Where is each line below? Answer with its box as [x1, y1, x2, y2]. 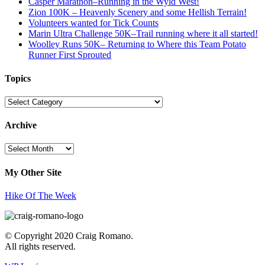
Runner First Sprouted [28, 50, 111, 60]
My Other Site [5, 167, 62, 177]
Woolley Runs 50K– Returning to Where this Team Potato [28, 39, 246, 50]
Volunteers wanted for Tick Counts [28, 18, 159, 28]
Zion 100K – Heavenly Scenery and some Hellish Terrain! [28, 7, 247, 18]
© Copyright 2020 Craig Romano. [5, 230, 133, 241]
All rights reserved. [5, 241, 76, 251]
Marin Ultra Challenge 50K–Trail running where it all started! [28, 28, 258, 39]
